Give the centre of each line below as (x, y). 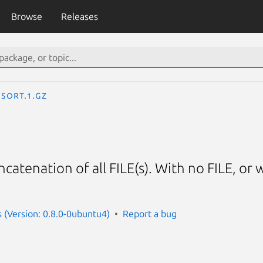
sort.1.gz (24, 95)
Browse (26, 16)
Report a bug (150, 213)
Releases (79, 16)
